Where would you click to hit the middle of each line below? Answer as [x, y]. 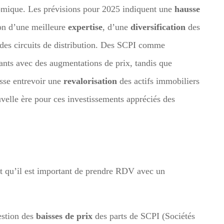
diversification [158, 27]
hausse [187, 9]
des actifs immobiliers [158, 81]
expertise [85, 27]
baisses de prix [64, 216]
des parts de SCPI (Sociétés [144, 216]
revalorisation [90, 81]
